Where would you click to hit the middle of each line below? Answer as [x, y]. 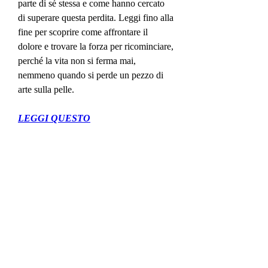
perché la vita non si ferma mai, [77, 60]
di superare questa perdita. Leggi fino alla [96, 17]
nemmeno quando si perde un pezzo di [91, 75]
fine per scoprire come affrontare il [83, 32]
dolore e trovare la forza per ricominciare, [96, 46]
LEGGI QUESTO [54, 118]
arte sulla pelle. [46, 89]
